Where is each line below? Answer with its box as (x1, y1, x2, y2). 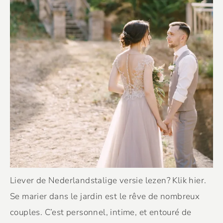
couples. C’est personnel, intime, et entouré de (10, 207, 192, 218)
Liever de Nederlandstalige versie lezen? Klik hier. (10, 175, 207, 186)
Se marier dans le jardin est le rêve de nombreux (10, 191, 200, 202)
